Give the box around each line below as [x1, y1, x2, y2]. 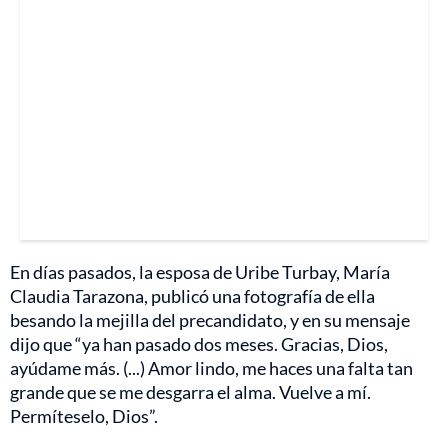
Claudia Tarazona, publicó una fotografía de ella [10, 285, 375, 308]
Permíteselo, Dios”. [10, 405, 158, 428]
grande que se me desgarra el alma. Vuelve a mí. [10, 381, 371, 404]
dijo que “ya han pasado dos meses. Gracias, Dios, [10, 333, 388, 356]
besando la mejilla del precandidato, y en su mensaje [10, 309, 410, 332]
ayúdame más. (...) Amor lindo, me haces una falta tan [10, 357, 413, 380]
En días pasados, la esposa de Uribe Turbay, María [10, 261, 390, 284]
